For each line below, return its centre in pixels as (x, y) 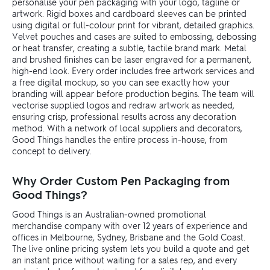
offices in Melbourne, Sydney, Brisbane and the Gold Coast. (129, 237)
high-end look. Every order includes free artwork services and (133, 70)
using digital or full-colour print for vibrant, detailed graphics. (133, 24)
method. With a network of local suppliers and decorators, (127, 127)
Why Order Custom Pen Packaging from (121, 180)
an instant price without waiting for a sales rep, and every (124, 259)
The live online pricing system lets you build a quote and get (131, 248)
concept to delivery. (52, 150)
